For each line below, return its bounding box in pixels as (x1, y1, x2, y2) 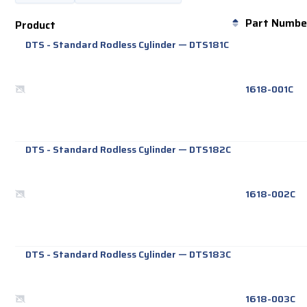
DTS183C (189, 247, 232, 262)
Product (15, 16, 56, 34)
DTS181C (189, 37, 230, 53)
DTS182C (189, 142, 232, 158)
